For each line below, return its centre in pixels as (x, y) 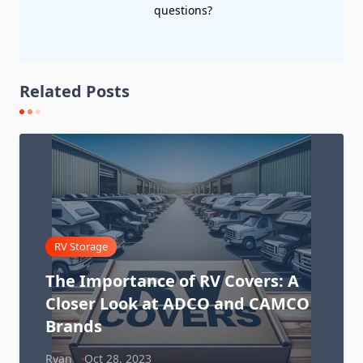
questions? (185, 11)
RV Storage (81, 247)
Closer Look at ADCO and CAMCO (177, 304)
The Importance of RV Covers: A (172, 281)
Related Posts (75, 92)
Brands (74, 327)
